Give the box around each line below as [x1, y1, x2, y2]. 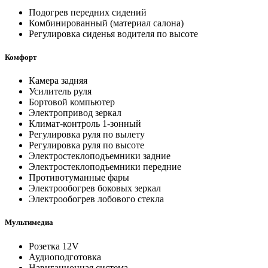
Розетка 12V [29, 240, 79, 251]
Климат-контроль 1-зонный [29, 118, 141, 129]
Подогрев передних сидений [29, 7, 147, 17]
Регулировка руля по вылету [29, 129, 145, 140]
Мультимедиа [5, 218, 53, 227]
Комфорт [5, 53, 36, 62]
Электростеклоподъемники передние [29, 162, 181, 172]
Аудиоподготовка [29, 251, 101, 262]
